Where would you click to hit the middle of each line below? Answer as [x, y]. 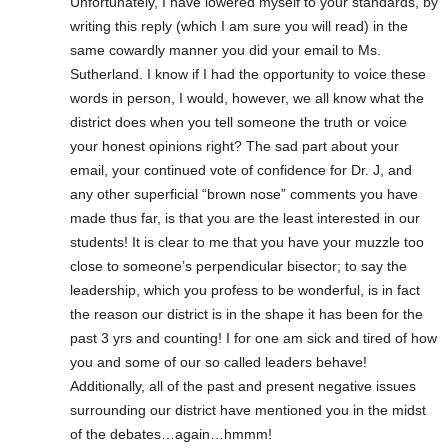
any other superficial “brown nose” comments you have [244, 193]
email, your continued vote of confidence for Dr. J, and [241, 169]
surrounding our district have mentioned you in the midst [248, 409]
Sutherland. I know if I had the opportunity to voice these [248, 73]
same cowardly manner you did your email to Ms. [225, 49]
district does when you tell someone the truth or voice [238, 121]
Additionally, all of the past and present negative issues [243, 385]
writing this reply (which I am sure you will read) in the [239, 25]
